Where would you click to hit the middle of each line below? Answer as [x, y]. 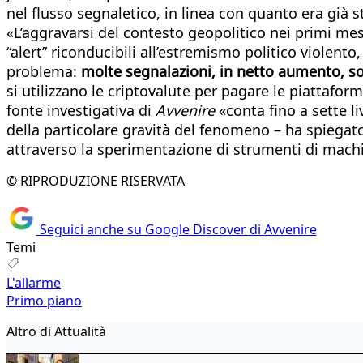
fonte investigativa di [81, 110]
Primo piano [44, 301]
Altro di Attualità [56, 332]
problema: [44, 71]
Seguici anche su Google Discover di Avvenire [176, 230]
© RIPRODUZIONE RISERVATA [96, 180]
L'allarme [34, 283]
